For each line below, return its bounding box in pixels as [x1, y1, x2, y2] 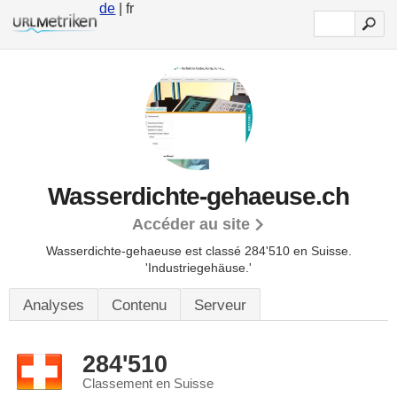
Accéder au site [132, 215, 250, 233]
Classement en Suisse [82, 377, 214, 391]
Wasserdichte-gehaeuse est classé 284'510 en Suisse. [45, 244, 352, 258]
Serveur [194, 297, 246, 314]
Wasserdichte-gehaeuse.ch [48, 183, 349, 210]
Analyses [23, 297, 84, 314]
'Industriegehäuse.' [145, 261, 252, 275]
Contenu [112, 297, 167, 314]
